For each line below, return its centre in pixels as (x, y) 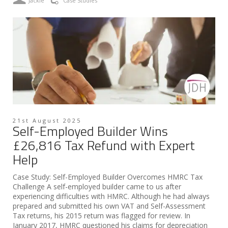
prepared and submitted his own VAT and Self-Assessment (109, 206)
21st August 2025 (47, 121)
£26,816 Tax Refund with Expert (104, 146)
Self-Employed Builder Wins (90, 131)
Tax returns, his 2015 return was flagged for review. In (102, 216)
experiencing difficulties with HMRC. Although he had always (111, 196)
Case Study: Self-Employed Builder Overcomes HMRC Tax (108, 177)
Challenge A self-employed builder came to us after (97, 187)
